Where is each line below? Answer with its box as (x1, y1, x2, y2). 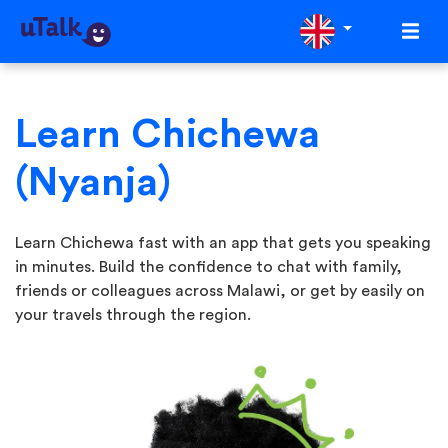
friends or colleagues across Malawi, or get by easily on (15, 283, 425, 299)
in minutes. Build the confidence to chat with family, (15, 259, 402, 275)
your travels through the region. (15, 307, 251, 323)
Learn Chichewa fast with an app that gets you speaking (15, 235, 431, 251)
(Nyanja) (15, 163, 171, 203)
